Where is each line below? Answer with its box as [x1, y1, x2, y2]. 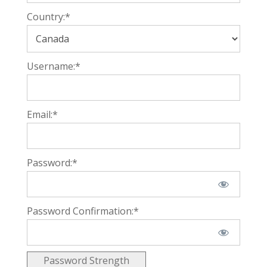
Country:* [26, 10, 70, 23]
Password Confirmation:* [26, 204, 139, 218]
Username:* [26, 60, 80, 73]
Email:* [26, 108, 58, 121]
